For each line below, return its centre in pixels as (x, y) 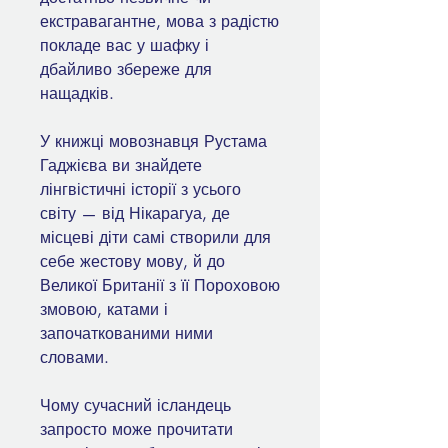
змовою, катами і (104, 310)
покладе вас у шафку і (124, 46)
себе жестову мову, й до (132, 262)
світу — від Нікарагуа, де (135, 214)
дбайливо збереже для (126, 70)
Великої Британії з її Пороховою (160, 286)
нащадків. (79, 94)
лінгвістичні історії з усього (140, 190)
